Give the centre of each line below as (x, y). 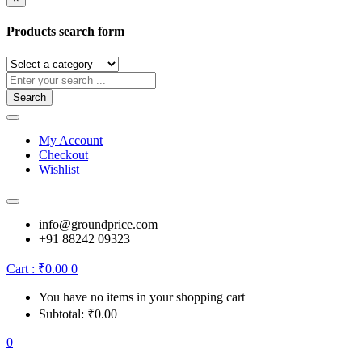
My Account (71, 140)
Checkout (63, 154)
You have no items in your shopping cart (142, 297)
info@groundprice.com (98, 224)
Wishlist (59, 169)
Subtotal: (63, 314)
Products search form (65, 32)
